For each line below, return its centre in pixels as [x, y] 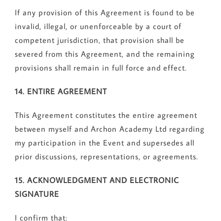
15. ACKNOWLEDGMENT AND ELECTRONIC [97, 180]
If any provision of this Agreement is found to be [105, 13]
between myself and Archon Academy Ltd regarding [110, 129]
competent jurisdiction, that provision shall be [99, 40]
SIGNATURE [37, 194]
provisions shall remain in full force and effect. [101, 68]
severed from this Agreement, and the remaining [105, 54]
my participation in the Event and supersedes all [104, 143]
